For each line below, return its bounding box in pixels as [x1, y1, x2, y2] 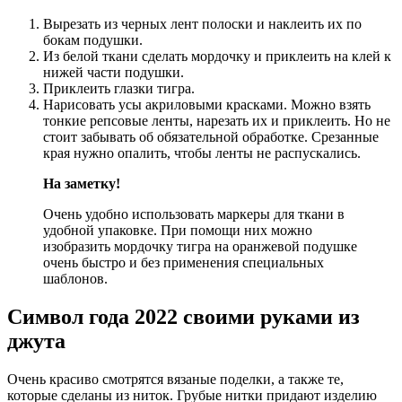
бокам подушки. [43, 31, 143, 48]
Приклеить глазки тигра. [43, 80, 195, 96]
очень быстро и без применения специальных [43, 254, 324, 270]
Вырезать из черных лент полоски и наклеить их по [43, 15, 362, 31]
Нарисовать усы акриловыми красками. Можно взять [43, 96, 371, 112]
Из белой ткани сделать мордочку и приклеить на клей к [43, 48, 391, 64]
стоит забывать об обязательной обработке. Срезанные [43, 128, 379, 144]
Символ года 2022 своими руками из [7, 304, 360, 328]
